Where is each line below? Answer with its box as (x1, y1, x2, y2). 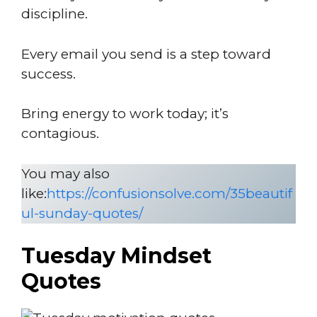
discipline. (21, 6, 88, 22)
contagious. (21, 125, 99, 142)
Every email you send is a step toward (21, 45, 271, 62)
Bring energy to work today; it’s (21, 105, 229, 122)
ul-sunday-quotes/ (21, 204, 143, 221)
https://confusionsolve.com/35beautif (47, 185, 292, 202)
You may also (21, 165, 110, 182)
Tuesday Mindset (21, 243, 212, 269)
